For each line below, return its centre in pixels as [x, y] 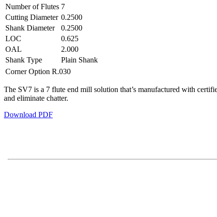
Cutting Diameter [32, 17]
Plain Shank [79, 60]
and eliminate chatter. [36, 98]
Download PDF [28, 114]
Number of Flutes [32, 6]
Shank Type [24, 60]
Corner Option [28, 71]
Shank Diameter [30, 28]
